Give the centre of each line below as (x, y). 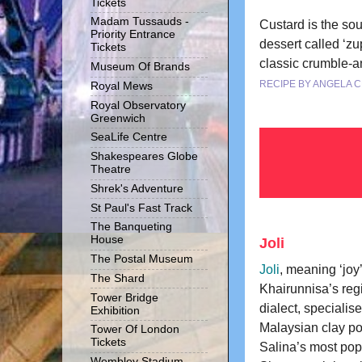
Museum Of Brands (140, 67)
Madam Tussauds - (140, 22)
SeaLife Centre (129, 137)
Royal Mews (122, 86)
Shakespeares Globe (144, 157)
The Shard (118, 278)
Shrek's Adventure (137, 188)
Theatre (111, 170)
